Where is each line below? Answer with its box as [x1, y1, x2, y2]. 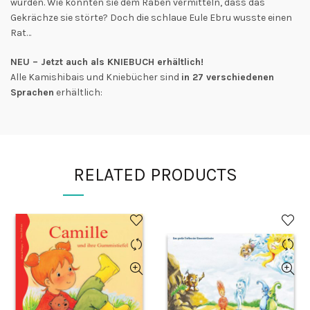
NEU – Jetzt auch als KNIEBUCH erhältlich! [10, 56, 203, 69]
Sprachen [10, 86, 54, 99]
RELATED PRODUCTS [73, 164, 237, 186]
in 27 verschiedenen [181, 71, 274, 84]
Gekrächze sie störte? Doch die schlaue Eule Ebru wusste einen [10, 12, 292, 24]
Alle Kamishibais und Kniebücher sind [10, 71, 181, 84]
